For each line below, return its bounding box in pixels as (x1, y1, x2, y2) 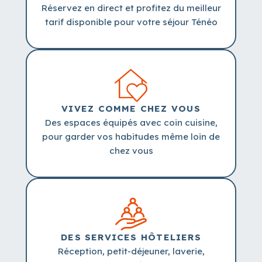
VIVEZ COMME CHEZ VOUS (61, 103, 201, 115)
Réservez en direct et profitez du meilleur (41, 2, 221, 14)
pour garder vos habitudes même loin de (42, 131, 220, 143)
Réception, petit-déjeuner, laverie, (57, 246, 205, 257)
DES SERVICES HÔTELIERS (61, 232, 201, 243)
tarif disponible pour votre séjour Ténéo (44, 16, 218, 28)
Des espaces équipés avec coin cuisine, (44, 117, 218, 129)
